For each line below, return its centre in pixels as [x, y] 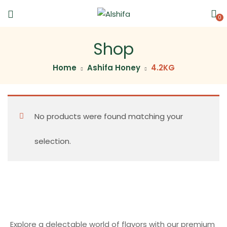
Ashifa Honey [113, 68]
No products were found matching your [108, 116]
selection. [52, 141]
